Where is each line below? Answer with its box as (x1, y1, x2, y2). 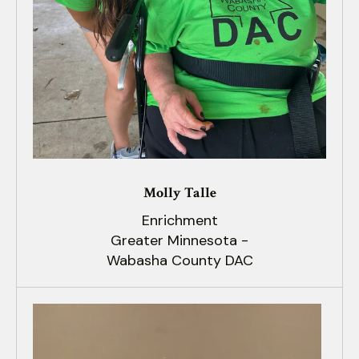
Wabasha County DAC (106, 251, 253, 271)
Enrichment (141, 211, 218, 231)
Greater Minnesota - (111, 231, 248, 251)
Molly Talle (143, 184, 216, 203)
